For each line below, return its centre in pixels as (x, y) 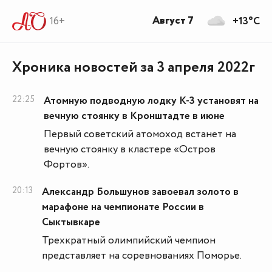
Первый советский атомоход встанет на (140, 134)
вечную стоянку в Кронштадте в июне (134, 116)
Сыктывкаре (71, 223)
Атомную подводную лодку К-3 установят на (151, 101)
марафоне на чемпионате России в (123, 207)
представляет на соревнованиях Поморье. (142, 256)
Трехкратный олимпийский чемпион (129, 241)
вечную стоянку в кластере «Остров (130, 150)
